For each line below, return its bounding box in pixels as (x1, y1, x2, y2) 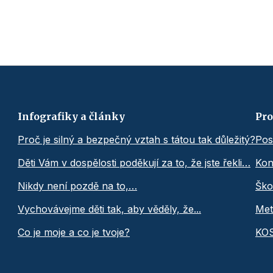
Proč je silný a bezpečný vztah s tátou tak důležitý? (18, 133, 255, 146)
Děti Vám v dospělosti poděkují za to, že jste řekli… (18, 157, 250, 169)
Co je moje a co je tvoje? (18, 226, 130, 239)
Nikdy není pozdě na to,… (18, 180, 137, 193)
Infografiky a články (18, 110, 125, 123)
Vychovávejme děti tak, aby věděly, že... (18, 203, 201, 216)
